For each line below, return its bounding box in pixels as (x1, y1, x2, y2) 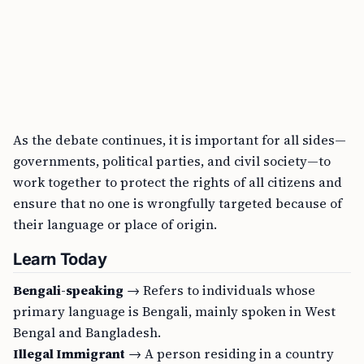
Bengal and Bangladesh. (13, 323, 161, 341)
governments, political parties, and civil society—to (13, 152, 331, 170)
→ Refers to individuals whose (123, 281, 315, 299)
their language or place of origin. (13, 215, 217, 233)
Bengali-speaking (13, 281, 123, 299)
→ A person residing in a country (125, 344, 334, 362)
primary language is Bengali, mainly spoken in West (13, 302, 336, 320)
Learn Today (13, 249, 107, 269)
